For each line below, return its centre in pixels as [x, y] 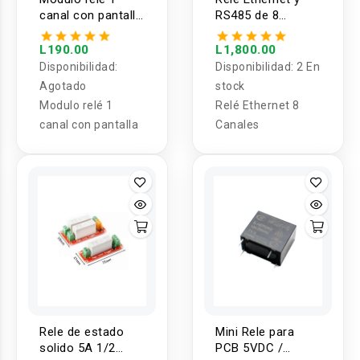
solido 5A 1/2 [78, 348]
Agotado [63, 86]
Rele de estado [82, 332]
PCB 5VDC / [249, 348]
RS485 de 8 [247, 16]
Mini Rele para [255, 332]
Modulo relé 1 [76, 106]
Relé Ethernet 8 [258, 106]
